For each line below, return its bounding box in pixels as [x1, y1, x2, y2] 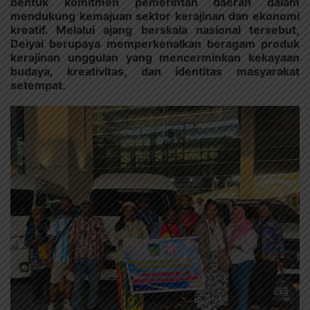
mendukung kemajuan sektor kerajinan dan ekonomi [10, 8, 300, 23]
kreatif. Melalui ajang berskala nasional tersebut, [10, 22, 300, 37]
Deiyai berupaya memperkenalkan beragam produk [10, 36, 300, 51]
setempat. [10, 77, 66, 92]
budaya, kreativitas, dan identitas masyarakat [10, 64, 300, 78]
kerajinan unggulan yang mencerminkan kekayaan [10, 50, 300, 64]
